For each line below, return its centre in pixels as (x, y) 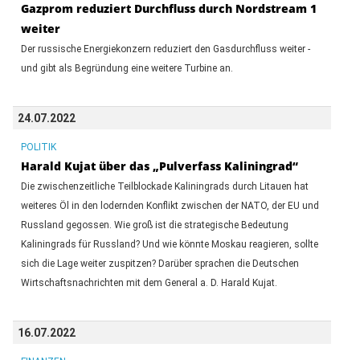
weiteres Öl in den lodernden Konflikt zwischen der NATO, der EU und (170, 205)
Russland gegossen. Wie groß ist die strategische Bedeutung (154, 225)
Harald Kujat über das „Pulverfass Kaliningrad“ (159, 166)
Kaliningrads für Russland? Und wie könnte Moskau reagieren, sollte (169, 244)
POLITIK (38, 147)
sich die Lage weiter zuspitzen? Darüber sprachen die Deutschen (160, 263)
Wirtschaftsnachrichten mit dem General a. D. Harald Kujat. (149, 282)
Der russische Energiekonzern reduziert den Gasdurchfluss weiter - (165, 49)
